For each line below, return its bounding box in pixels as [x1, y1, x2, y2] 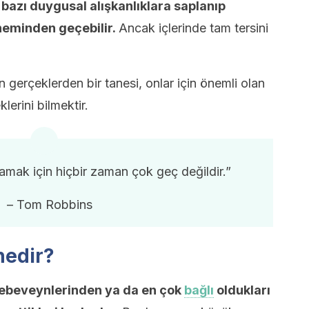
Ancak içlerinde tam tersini [119, 21, 268, 35]
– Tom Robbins [7, 197, 92, 212]
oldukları [214, 283, 270, 297]
